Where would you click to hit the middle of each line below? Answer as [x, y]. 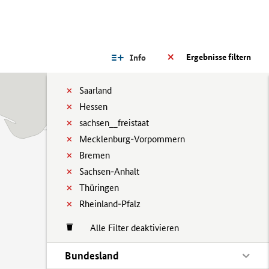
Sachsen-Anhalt [109, 171]
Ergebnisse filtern [219, 57]
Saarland [95, 90]
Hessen [93, 107]
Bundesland [92, 255]
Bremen [95, 155]
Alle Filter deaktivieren [128, 228]
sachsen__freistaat [114, 123]
